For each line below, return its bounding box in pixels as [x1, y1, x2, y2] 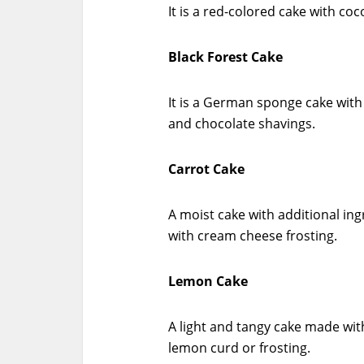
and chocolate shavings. [168, 115, 315, 132]
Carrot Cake [168, 160, 245, 178]
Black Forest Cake [168, 48, 283, 66]
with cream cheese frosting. [168, 227, 337, 245]
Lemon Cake [168, 272, 248, 290]
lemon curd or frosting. [168, 339, 310, 357]
